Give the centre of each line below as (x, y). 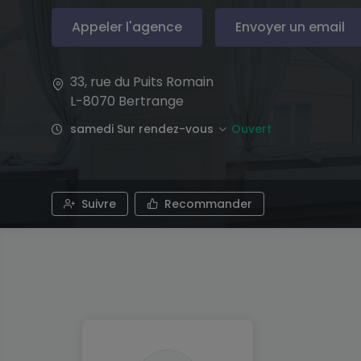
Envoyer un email (290, 27)
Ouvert (251, 129)
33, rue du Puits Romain (142, 82)
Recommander (208, 204)
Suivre (99, 204)
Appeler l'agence (127, 27)
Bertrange (151, 101)
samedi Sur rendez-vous (142, 129)
